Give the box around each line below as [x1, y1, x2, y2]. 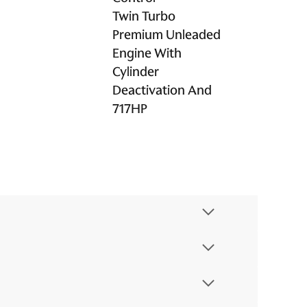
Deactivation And [112, 82, 212, 99]
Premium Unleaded [112, 26, 221, 43]
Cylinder [112, 63, 159, 80]
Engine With [112, 45, 182, 62]
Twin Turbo [112, 8, 175, 25]
